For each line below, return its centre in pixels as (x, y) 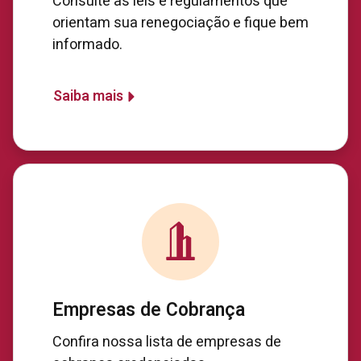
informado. (87, 45)
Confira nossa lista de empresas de (167, 342)
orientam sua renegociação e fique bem (180, 23)
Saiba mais (88, 96)
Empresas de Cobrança (149, 310)
